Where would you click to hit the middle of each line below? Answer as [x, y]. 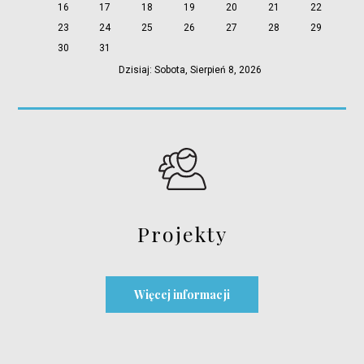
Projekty [182, 234]
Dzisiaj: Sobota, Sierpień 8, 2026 [190, 70]
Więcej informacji [182, 295]
